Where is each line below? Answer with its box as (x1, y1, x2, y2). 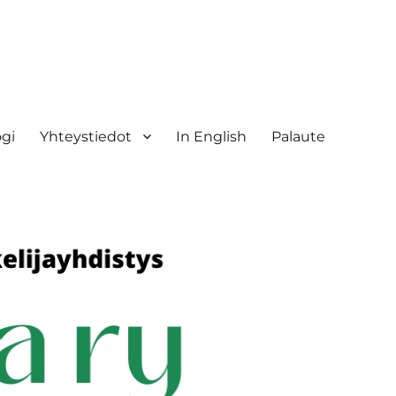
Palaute (270, 127, 325, 145)
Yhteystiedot (39, 127, 132, 145)
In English (175, 127, 247, 145)
